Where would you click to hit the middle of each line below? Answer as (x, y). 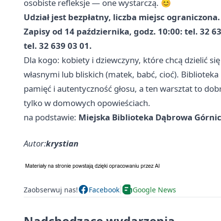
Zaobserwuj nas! (51, 189)
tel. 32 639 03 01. (58, 46)
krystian (62, 144)
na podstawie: (51, 117)
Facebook (104, 189)
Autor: (35, 144)
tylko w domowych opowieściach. (87, 103)
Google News (154, 189)
